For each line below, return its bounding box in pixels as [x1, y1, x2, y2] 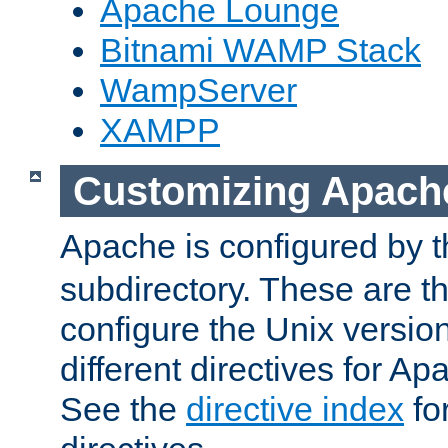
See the [60, 390, 186, 429]
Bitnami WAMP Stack [100, 31, 421, 70]
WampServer [100, 71, 297, 110]
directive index [186, 390, 404, 429]
